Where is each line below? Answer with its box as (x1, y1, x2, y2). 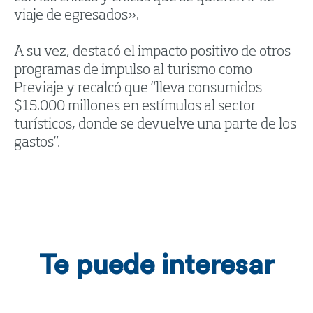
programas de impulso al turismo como (14, 64, 252, 78)
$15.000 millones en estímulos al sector (14, 100, 256, 115)
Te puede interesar (39, 252, 274, 280)
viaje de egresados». (14, 9, 139, 24)
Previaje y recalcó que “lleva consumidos (14, 82, 262, 96)
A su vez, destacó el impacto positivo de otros (14, 45, 291, 60)
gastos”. (14, 136, 60, 151)
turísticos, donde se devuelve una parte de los (14, 118, 296, 133)
